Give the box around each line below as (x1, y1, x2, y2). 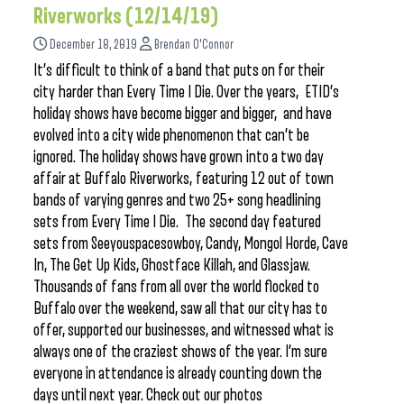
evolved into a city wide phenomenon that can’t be (33, 126, 309, 144)
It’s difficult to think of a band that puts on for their (33, 61, 325, 79)
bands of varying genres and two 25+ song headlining (33, 191, 321, 209)
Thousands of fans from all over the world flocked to (33, 278, 319, 296)
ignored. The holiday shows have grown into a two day (33, 148, 324, 166)
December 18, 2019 (50, 38, 137, 51)
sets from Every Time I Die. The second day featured (33, 213, 321, 231)
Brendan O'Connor (154, 38, 234, 51)
